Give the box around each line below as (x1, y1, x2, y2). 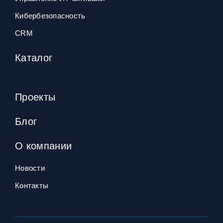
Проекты (15, 92, 56, 103)
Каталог (15, 52, 53, 63)
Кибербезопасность (15, 11, 86, 20)
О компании (15, 140, 72, 151)
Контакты (15, 181, 48, 190)
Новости (15, 164, 45, 172)
